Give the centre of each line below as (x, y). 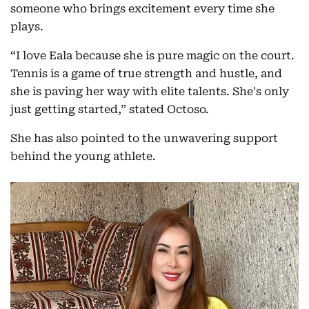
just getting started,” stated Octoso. (110, 109)
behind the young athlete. (83, 156)
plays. (27, 26)
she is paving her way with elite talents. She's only (150, 91)
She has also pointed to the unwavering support (144, 138)
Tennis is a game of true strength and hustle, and (146, 73)
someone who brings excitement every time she (142, 8)
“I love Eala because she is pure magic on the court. (152, 55)
